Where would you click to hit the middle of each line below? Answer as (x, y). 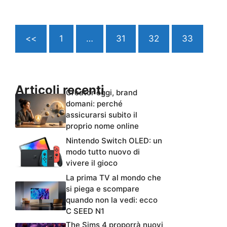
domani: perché (94, 103)
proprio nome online (102, 126)
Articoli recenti (60, 90)
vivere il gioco (92, 163)
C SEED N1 (85, 211)
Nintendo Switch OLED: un (114, 140)
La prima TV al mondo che (113, 177)
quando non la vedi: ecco (112, 200)
